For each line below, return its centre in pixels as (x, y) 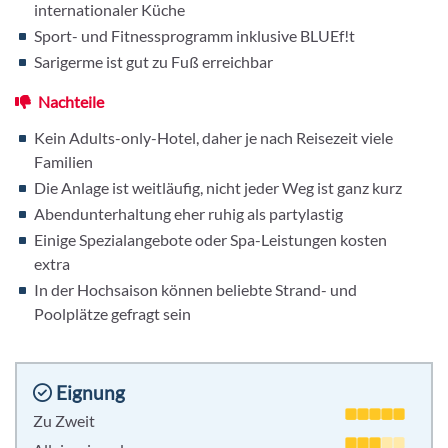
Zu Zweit (64, 421)
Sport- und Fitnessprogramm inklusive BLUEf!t (194, 36)
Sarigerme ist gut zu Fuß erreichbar (153, 62)
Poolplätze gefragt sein (112, 314)
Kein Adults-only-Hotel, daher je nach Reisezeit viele (213, 138)
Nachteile (69, 102)
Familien (63, 162)
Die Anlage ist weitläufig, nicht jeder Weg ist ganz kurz (218, 188)
